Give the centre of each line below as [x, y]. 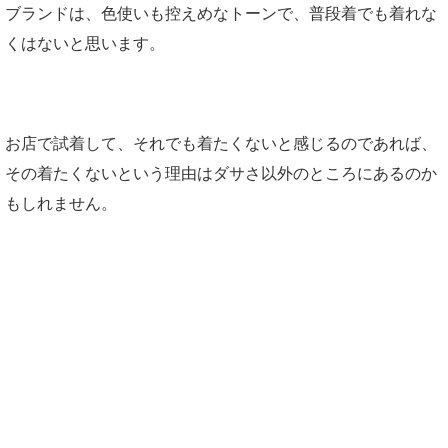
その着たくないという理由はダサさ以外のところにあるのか [221, 174]
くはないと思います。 [85, 44]
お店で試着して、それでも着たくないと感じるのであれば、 [221, 144]
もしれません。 [61, 204]
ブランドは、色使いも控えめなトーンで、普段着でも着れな [221, 14]
